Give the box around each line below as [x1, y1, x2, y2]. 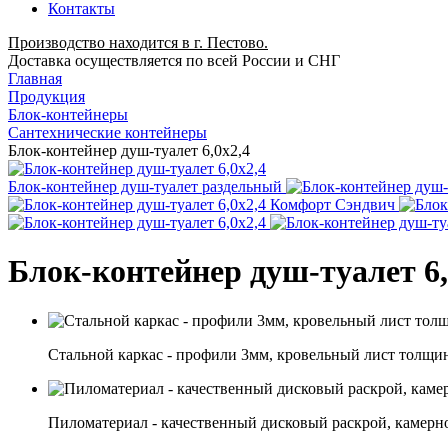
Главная [8, 70, 62, 87]
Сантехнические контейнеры [8, 124, 207, 141]
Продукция [8, 88, 85, 105]
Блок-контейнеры [8, 106, 128, 123]
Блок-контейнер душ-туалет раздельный [8, 178, 282, 195]
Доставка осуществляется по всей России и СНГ [8, 52, 340, 69]
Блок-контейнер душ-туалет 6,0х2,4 [8, 142, 250, 159]
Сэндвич [335, 196, 395, 213]
